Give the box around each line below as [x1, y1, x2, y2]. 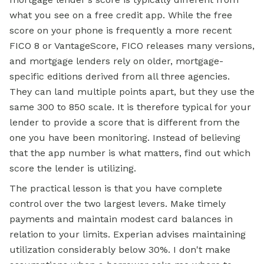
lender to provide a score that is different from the [9, 117, 240, 128]
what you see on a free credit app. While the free [9, 9, 232, 21]
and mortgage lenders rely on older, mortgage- [9, 55, 223, 67]
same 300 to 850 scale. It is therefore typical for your [9, 101, 251, 113]
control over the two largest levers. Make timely [9, 198, 226, 210]
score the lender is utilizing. [9, 163, 136, 174]
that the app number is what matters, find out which [9, 147, 250, 159]
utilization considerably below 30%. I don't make [9, 244, 230, 256]
